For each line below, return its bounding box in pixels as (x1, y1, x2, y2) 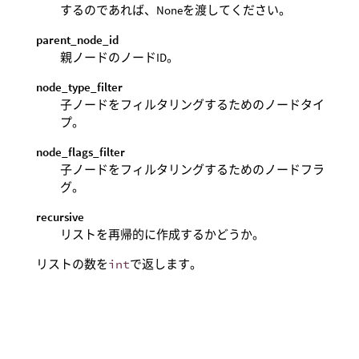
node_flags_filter (36, 144, 125, 159)
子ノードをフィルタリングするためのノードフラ (60, 162, 325, 177)
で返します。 (130, 256, 202, 272)
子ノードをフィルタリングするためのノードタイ (60, 97, 325, 112)
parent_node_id (36, 32, 119, 47)
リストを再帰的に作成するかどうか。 (60, 227, 264, 242)
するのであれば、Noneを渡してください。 (60, 2, 291, 18)
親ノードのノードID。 (60, 50, 179, 65)
